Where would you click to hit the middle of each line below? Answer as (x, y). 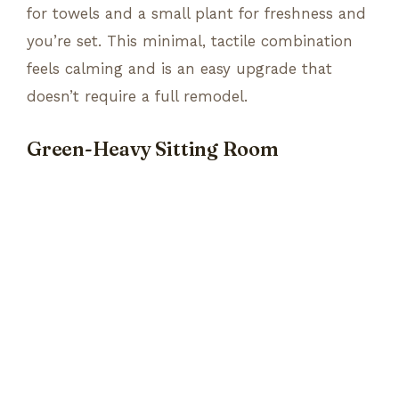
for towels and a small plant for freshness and (196, 13)
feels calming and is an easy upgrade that (179, 68)
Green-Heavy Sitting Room (153, 149)
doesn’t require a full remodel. (137, 96)
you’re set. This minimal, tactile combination (190, 41)
